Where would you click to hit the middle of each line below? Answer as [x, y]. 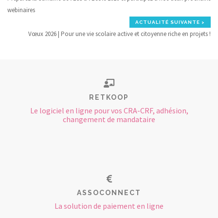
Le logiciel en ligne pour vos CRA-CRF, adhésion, [109, 110]
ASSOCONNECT [109, 192]
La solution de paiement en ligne [109, 206]
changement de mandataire [109, 119]
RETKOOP [109, 97]
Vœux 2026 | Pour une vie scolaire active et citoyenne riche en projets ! [119, 34]
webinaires [21, 10]
